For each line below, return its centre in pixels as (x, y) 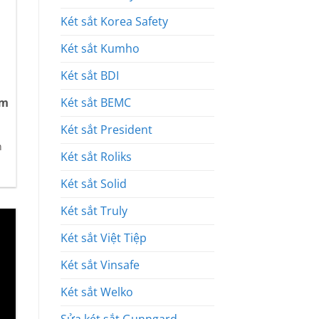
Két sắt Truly (94, 211)
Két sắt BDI (89, 76)
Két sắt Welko (96, 292)
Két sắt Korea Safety (114, 22)
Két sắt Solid (93, 184)
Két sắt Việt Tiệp (103, 238)
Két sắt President (106, 130)
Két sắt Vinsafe (100, 265)
